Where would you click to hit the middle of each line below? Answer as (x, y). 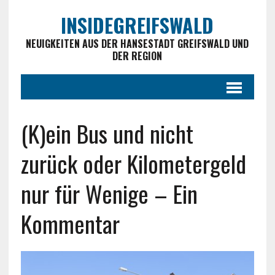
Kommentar (70, 223)
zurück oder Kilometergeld (133, 163)
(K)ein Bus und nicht (107, 133)
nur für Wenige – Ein (109, 193)
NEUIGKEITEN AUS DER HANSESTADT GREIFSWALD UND (137, 44)
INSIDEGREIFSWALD (137, 25)
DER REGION (137, 56)
